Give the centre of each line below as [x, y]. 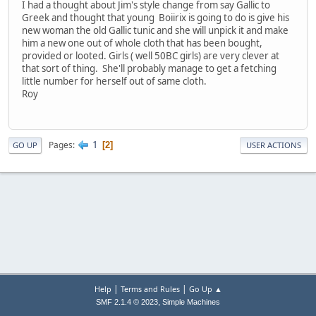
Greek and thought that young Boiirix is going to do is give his [156, 17]
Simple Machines [191, 302]
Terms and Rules [150, 289]
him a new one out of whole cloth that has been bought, [142, 43]
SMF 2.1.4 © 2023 [127, 302]
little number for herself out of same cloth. [114, 81]
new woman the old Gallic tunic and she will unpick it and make [155, 30]
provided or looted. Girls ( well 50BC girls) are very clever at [151, 55]
